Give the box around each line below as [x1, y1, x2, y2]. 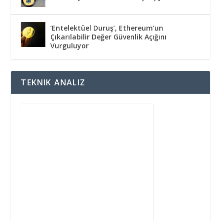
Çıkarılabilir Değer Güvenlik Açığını [50, 32, 167, 42]
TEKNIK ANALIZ [21, 77, 86, 88]
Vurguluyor [50, 41, 89, 51]
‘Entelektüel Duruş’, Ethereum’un [50, 23, 164, 33]
